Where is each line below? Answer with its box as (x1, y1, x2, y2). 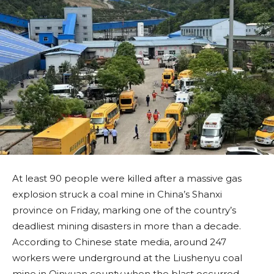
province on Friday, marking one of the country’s (12, 204, 236, 217)
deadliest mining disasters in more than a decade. (12, 220, 241, 232)
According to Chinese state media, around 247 (12, 236, 226, 248)
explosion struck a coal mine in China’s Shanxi (12, 188, 222, 201)
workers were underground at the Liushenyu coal (12, 252, 242, 264)
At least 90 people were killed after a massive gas (12, 172, 242, 185)
